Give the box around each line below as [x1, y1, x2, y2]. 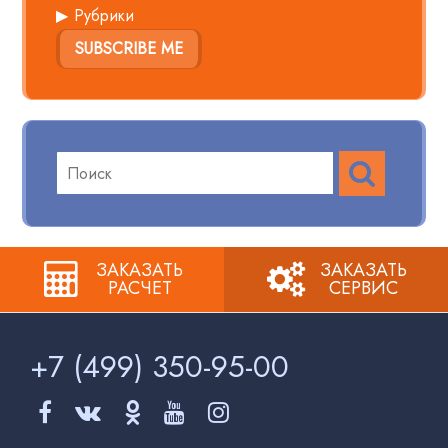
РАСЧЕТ [107, 275, 172, 302]
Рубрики [74, 3, 135, 27]
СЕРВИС [329, 275, 398, 302]
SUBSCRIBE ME [75, 36, 184, 60]
